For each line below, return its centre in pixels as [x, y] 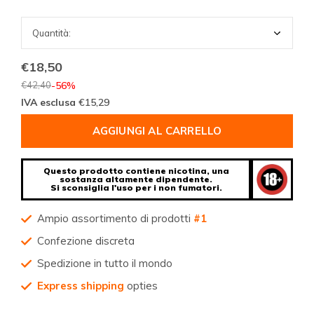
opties [141, 285]
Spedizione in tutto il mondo [105, 263]
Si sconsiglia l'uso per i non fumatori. [136, 187]
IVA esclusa [50, 102]
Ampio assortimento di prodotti [115, 218]
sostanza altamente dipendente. [136, 179]
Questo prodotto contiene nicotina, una [136, 170]
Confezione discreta [86, 240]
